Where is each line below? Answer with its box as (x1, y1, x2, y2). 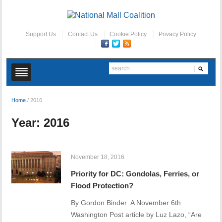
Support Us (25, 31, 56, 38)
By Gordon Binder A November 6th (71, 199, 181, 207)
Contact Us (67, 31, 98, 38)
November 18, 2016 (71, 154, 125, 161)
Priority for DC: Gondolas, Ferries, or (71, 169, 200, 178)
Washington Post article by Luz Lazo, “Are (71, 211, 202, 219)
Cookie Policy (109, 31, 147, 38)
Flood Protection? (71, 181, 134, 190)
